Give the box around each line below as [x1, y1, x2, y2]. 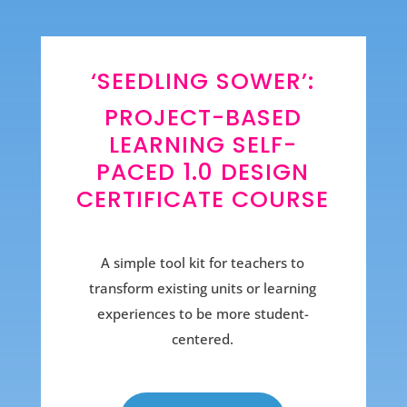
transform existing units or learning [89, 278, 317, 297]
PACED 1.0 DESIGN [96, 155, 310, 188]
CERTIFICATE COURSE [76, 183, 330, 215]
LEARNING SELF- [108, 128, 297, 161]
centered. [172, 329, 234, 348]
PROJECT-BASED [104, 101, 302, 134]
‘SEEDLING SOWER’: [91, 65, 315, 97]
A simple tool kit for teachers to [101, 253, 305, 272]
